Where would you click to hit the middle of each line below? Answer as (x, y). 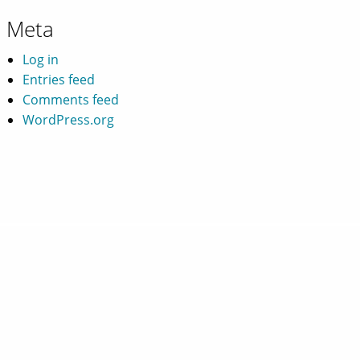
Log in (41, 59)
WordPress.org (68, 119)
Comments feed (71, 99)
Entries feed (59, 79)
